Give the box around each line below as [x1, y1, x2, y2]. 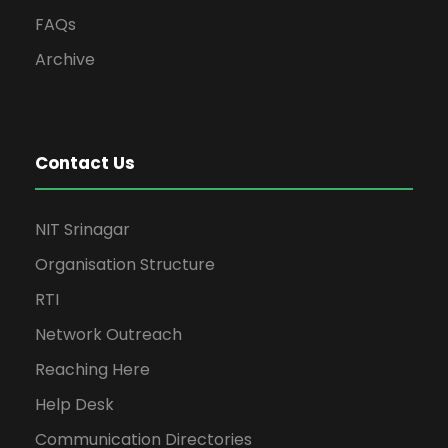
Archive [35, 48, 95, 71]
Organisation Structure [35, 253, 215, 276]
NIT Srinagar [35, 218, 130, 241]
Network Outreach [35, 323, 182, 346]
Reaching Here [35, 358, 150, 381]
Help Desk [35, 393, 114, 416]
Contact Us [35, 151, 135, 175]
